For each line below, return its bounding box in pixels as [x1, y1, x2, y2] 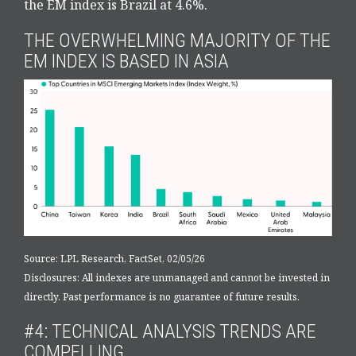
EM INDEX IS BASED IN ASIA [24, 49, 229, 72]
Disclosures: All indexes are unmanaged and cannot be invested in [24, 270, 330, 284]
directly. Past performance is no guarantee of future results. [24, 289, 300, 304]
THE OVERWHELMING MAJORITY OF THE [24, 29, 331, 52]
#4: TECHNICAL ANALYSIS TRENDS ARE [24, 319, 316, 342]
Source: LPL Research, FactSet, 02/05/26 [24, 251, 205, 265]
